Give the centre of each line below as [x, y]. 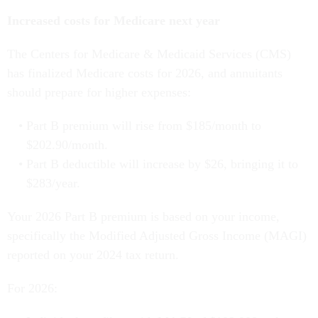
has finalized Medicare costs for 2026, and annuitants [145, 73]
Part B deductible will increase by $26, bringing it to [162, 164]
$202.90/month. [67, 144]
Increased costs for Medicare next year [114, 20]
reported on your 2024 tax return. [93, 254]
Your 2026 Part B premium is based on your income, [143, 216]
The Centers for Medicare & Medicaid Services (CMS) [149, 54]
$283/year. [53, 183]
